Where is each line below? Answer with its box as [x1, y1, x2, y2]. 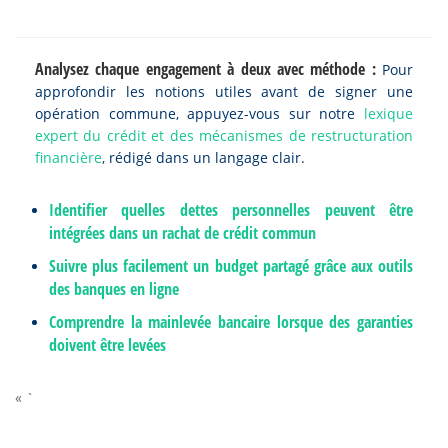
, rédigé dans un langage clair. [102, 148, 305, 167]
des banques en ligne [49, 278, 179, 300]
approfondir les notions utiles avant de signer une [35, 82, 413, 101]
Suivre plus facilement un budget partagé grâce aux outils [49, 255, 413, 277]
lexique [364, 104, 413, 123]
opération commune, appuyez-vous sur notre [35, 104, 364, 123]
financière [35, 148, 102, 167]
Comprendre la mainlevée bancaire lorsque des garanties [49, 311, 413, 333]
